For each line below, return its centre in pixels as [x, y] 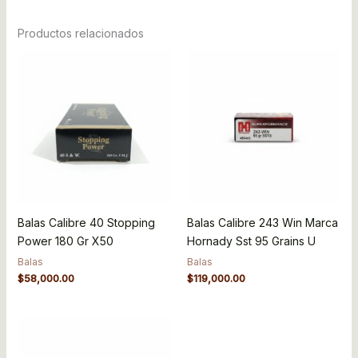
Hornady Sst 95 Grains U [251, 241]
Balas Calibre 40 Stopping [86, 222]
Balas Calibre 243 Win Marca [263, 222]
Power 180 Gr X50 [65, 241]
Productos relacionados [80, 34]
